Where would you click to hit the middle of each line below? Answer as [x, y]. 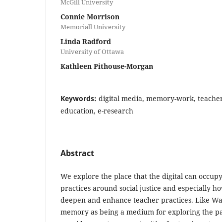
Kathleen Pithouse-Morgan [107, 66]
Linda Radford [86, 41]
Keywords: [80, 98]
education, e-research [97, 111]
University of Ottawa [92, 51]
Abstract [77, 153]
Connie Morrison [90, 16]
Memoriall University [93, 27]
